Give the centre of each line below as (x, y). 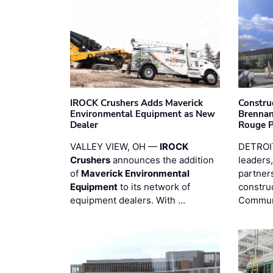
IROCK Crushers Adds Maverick (136, 103)
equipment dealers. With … (128, 200)
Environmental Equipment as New (143, 114)
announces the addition (162, 160)
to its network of (154, 186)
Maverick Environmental (135, 173)
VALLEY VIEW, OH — (115, 146)
